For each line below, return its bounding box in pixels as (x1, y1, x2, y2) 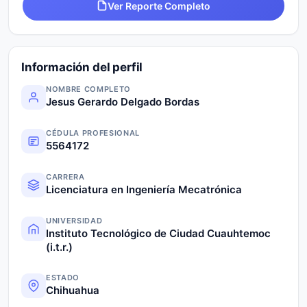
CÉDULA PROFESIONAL (46, 127, 140, 138)
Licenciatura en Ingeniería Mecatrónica (46, 182, 242, 196)
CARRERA (46, 171, 85, 182)
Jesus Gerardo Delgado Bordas (46, 95, 199, 108)
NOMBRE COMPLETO (46, 84, 131, 94)
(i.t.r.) (46, 240, 73, 254)
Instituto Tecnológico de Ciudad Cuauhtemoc (46, 226, 271, 240)
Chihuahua (46, 283, 99, 297)
